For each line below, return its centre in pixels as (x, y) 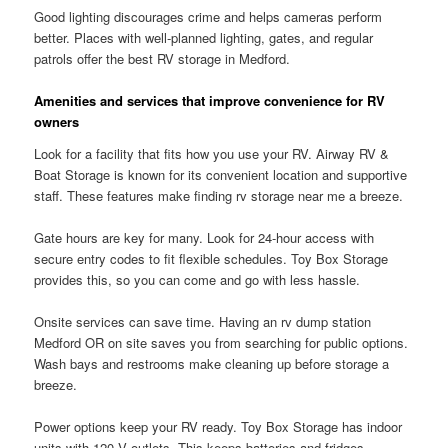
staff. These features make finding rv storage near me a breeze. (219, 195)
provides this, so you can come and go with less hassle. (197, 280)
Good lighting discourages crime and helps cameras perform (208, 17)
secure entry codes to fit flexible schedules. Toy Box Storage (211, 259)
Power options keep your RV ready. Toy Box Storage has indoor (218, 427)
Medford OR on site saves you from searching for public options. (221, 343)
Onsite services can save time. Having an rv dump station (203, 322)
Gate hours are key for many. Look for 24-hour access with (204, 238)
